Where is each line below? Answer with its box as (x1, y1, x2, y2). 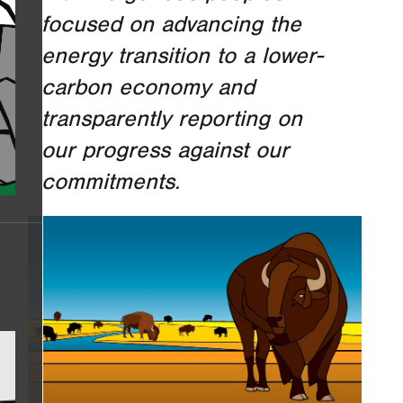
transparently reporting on (41, 105, 302, 134)
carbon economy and (41, 74, 255, 103)
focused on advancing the (41, 11, 301, 40)
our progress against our (41, 137, 289, 166)
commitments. (41, 168, 180, 197)
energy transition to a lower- (41, 42, 323, 71)
